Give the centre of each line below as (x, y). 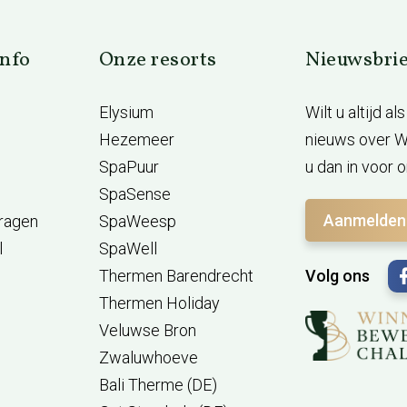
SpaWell (128, 248)
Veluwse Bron (147, 330)
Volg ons (338, 276)
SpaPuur (129, 167)
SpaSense (134, 194)
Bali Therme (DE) (158, 385)
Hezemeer (136, 139)
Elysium (126, 112)
